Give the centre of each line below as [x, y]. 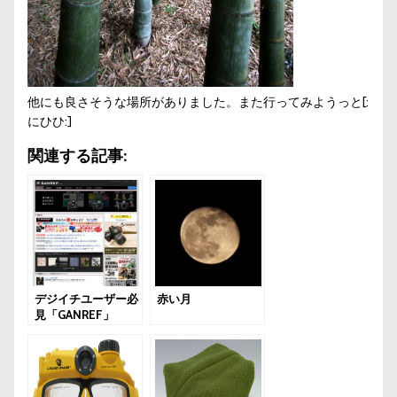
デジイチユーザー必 [86, 299]
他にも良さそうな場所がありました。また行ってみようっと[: [198, 102]
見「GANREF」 [74, 315]
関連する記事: [78, 155]
